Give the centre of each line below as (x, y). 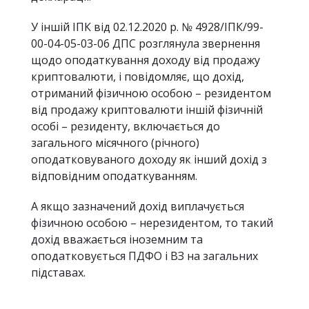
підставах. (58, 272)
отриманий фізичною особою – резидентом (151, 93)
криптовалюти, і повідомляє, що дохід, (138, 77)
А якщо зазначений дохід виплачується (138, 206)
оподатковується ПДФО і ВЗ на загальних (144, 256)
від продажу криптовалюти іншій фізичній (147, 110)
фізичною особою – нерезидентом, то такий (152, 223)
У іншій (52, 27)
